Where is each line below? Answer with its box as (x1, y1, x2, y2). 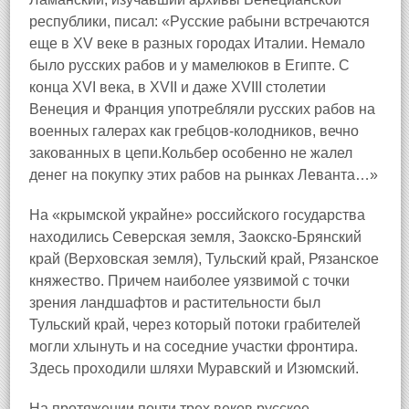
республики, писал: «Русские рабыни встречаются (29, 14, 370, 29)
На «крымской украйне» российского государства (29, 207, 365, 223)
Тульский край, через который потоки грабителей (29, 317, 361, 332)
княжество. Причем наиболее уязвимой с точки (29, 273, 350, 288)
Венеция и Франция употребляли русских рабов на (29, 101, 375, 117)
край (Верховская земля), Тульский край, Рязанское (29, 251, 379, 267)
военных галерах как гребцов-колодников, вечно (29, 123, 359, 139)
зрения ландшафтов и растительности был (29, 295, 320, 310)
